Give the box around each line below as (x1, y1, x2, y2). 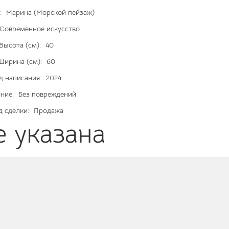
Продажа (31, 105, 63, 115)
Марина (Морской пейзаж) (4, 7, 95, 17)
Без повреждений (16, 89, 77, 99)
